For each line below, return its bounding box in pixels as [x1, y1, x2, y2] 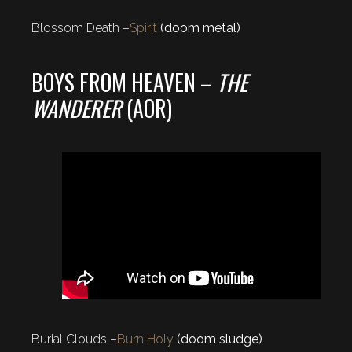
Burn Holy [117, 332, 174, 347]
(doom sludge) [174, 332, 262, 347]
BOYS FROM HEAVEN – [31, 65, 217, 98]
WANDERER [31, 91, 122, 124]
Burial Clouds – [31, 332, 117, 347]
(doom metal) [157, 20, 240, 35]
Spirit [130, 20, 157, 35]
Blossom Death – [31, 20, 130, 35]
